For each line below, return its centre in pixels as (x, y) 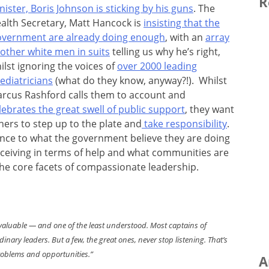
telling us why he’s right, (165, 51)
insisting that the (182, 23)
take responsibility (184, 123)
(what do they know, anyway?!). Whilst (140, 80)
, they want (210, 109)
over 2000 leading (157, 66)
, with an (185, 37)
